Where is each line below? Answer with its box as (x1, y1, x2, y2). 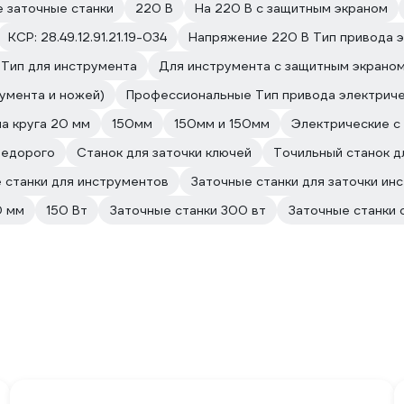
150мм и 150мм (174, 115, 270, 132)
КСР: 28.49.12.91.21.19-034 (8, 29, 167, 45)
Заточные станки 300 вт (109, 202, 266, 218)
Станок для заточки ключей (77, 144, 252, 161)
